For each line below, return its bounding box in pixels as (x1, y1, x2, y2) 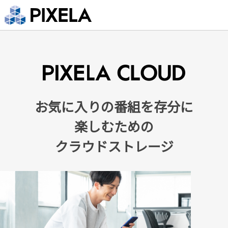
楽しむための (74, 117, 154, 135)
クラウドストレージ (54, 136, 174, 155)
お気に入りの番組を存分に (35, 97, 193, 116)
